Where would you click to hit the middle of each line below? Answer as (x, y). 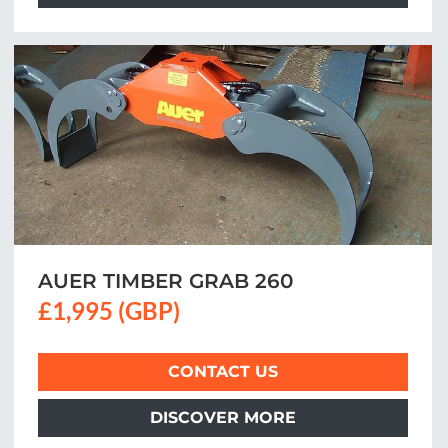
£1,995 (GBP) (109, 310)
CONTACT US (223, 371)
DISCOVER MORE (223, 417)
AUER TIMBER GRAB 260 (165, 281)
